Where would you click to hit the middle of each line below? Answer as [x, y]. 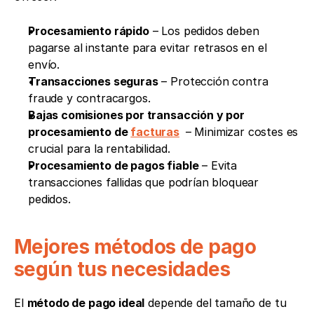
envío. [44, 64]
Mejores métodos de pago [135, 246]
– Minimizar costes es [240, 131]
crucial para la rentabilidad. [99, 148]
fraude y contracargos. [89, 98]
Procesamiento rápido [89, 30]
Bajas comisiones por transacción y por [136, 115]
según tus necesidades [122, 269]
